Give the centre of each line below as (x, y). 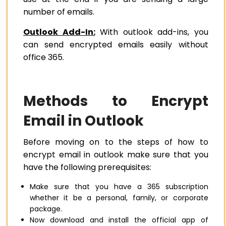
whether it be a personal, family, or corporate (119, 198)
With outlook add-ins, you (152, 32)
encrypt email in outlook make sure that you (116, 155)
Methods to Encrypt (116, 101)
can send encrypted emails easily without (116, 45)
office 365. (45, 58)
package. (47, 209)
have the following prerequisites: (88, 167)
